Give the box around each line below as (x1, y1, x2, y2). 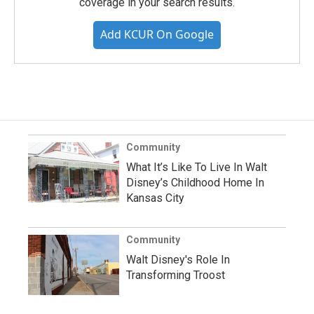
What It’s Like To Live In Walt (126, 161, 267, 175)
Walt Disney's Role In (126, 253, 230, 267)
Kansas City (126, 191, 184, 205)
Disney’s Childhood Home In (126, 176, 264, 190)
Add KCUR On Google (100, 27, 214, 43)
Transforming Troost (126, 268, 225, 282)
